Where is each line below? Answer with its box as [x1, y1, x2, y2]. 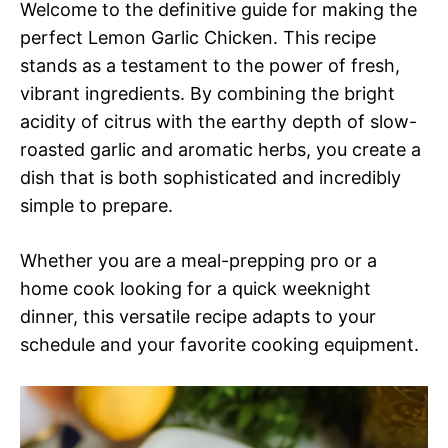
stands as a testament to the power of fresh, [20, 54, 400, 76]
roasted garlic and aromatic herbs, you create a [20, 138, 421, 160]
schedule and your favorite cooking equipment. [20, 333, 419, 355]
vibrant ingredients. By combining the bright [20, 82, 395, 104]
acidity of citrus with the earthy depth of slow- [20, 110, 417, 132]
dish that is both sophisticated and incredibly [20, 166, 401, 188]
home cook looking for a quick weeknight [20, 277, 371, 299]
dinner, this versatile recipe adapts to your [20, 305, 376, 327]
